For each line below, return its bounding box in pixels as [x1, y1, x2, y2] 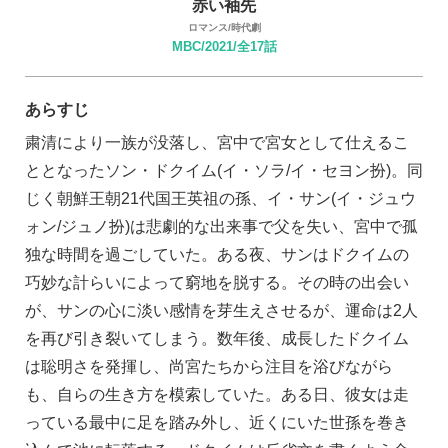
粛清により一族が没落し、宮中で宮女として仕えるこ [25, 134, 409, 152]
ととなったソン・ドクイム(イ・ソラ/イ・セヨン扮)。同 [25, 162, 423, 180]
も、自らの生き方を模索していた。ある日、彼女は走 [25, 386, 409, 404]
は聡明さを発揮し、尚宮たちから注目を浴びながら [25, 358, 393, 376]
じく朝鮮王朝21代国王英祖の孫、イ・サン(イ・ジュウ [25, 190, 416, 208]
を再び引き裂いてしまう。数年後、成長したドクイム [25, 330, 409, 348]
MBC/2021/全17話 [171, 38, 277, 54]
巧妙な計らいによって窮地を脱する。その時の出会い [25, 274, 409, 292]
